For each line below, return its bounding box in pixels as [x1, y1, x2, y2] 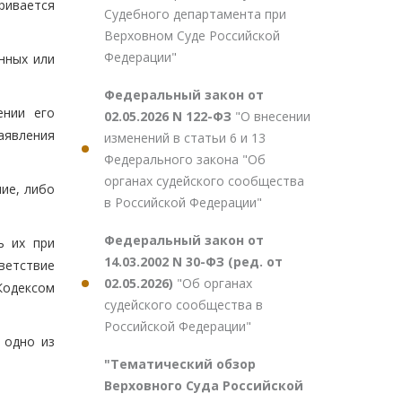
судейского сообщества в [104, 296, 263, 313]
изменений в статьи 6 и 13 [104, 129, 266, 146]
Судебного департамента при [104, 5, 286, 22]
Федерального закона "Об [104, 151, 266, 168]
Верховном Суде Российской [104, 27, 280, 44]
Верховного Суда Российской [104, 377, 303, 394]
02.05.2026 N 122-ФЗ [104, 108, 235, 125]
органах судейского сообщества [104, 172, 304, 189]
